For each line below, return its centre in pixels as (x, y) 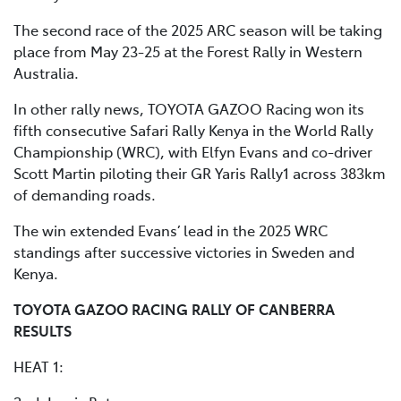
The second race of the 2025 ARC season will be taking (198, 30)
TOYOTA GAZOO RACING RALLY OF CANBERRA (174, 309)
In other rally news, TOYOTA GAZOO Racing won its (189, 109)
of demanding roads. (85, 195)
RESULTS (43, 331)
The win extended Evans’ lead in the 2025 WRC (171, 230)
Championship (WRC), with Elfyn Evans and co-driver (193, 152)
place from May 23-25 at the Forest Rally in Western (188, 51)
